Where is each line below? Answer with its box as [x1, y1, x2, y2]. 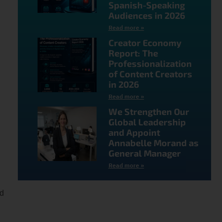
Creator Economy [108, 37, 181, 48]
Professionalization [108, 57, 192, 69]
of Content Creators [108, 68, 192, 79]
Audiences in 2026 [108, 9, 185, 21]
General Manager [108, 147, 181, 159]
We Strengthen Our [108, 106, 189, 117]
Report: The [108, 47, 158, 58]
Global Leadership [108, 116, 186, 127]
